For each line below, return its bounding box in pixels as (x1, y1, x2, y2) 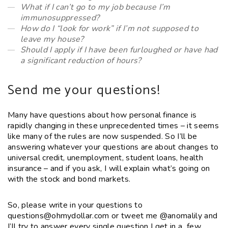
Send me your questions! (8, 79, 160, 101)
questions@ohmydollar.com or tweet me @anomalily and (8, 210, 218, 221)
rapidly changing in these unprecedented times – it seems (8, 120, 219, 131)
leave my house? (20, 33, 84, 45)
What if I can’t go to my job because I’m (20, 1, 170, 13)
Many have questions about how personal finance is (8, 109, 197, 121)
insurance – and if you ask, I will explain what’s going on (8, 162, 210, 174)
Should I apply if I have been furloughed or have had (20, 44, 218, 55)
